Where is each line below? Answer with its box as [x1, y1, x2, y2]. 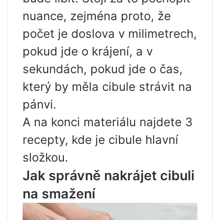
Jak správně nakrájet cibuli [23, 167, 194, 184]
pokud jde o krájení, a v [23, 44, 153, 59]
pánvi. [23, 97, 56, 112]
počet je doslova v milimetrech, [23, 27, 197, 41]
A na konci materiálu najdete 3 [23, 115, 192, 130]
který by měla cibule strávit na [23, 80, 192, 94]
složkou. [23, 150, 68, 165]
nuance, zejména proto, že [23, 9, 171, 24]
